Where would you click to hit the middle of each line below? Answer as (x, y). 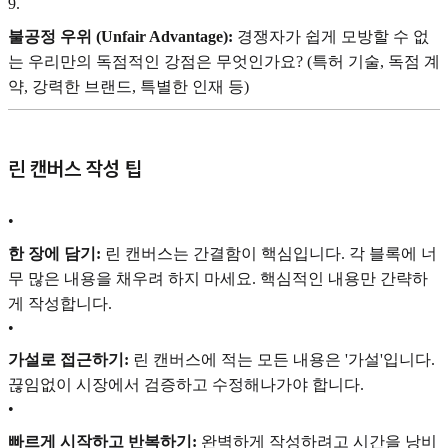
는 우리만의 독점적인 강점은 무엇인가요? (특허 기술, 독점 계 (224, 61)
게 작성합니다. (60, 303)
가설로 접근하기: (68, 360)
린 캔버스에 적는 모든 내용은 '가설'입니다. (282, 360)
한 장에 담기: (54, 253)
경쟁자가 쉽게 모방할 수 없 (331, 36)
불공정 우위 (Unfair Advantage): (120, 36)
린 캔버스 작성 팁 (75, 169)
